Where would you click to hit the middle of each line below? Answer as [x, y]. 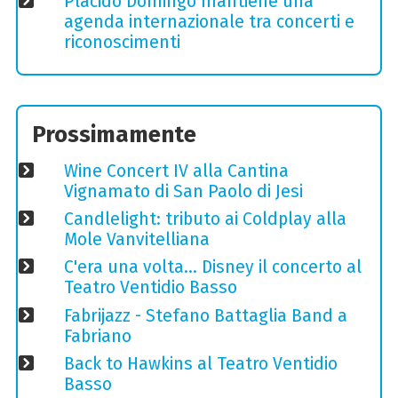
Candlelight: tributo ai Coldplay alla [205, 219]
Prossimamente [115, 134]
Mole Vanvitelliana [136, 240]
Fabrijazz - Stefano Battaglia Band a [205, 315]
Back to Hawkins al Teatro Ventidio [200, 363]
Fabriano [97, 336]
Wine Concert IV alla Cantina [176, 171]
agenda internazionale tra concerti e [209, 22]
